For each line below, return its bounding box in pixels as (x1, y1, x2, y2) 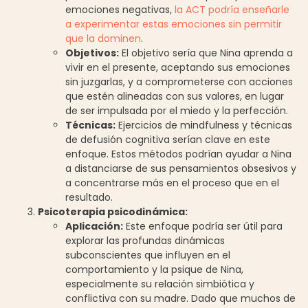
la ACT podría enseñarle (175, 2, 289, 16)
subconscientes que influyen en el (65, 247, 230, 262)
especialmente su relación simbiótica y (65, 276, 254, 291)
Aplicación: (65, 219, 123, 233)
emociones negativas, (65, 2, 175, 16)
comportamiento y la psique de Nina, (65, 262, 243, 276)
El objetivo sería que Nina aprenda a (119, 45, 293, 60)
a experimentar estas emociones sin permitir (65, 16, 282, 31)
